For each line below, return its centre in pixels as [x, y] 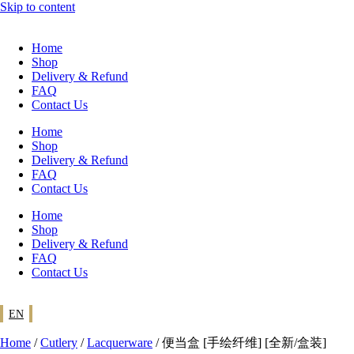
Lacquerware [120, 343]
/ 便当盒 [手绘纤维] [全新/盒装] [239, 343]
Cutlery [59, 343]
